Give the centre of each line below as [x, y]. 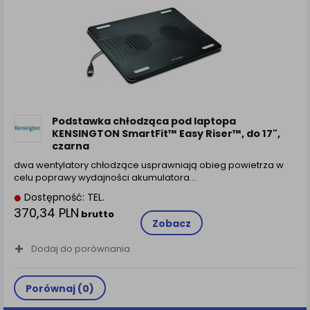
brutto [97, 214]
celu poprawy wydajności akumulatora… [105, 177]
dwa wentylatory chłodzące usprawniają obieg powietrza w [149, 165]
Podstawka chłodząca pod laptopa [144, 121]
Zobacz [171, 223]
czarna [71, 146]
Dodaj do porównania [81, 248]
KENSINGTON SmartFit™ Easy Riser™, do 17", [166, 133]
